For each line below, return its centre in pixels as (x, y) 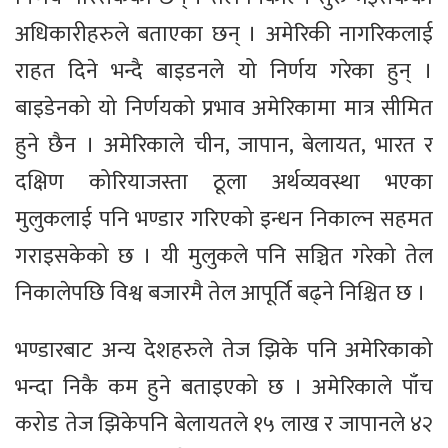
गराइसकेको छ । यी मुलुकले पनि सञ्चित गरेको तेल (224, 257)
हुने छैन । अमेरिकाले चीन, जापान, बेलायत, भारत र (224, 146)
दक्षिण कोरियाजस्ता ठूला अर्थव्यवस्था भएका (224, 183)
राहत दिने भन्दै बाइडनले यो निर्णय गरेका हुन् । (224, 72)
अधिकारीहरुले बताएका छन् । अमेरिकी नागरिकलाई (224, 35)
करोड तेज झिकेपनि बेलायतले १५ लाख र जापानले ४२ (224, 425)
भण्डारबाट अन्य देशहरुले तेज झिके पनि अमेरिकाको (224, 351)
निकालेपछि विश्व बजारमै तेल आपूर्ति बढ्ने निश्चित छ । (220, 294)
